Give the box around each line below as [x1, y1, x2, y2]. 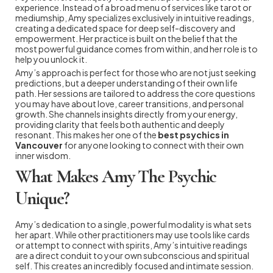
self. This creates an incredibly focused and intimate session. [15, 260, 253, 271]
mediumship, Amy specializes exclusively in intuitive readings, [15, 12, 254, 23]
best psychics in [158, 129, 229, 140]
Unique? [15, 186, 70, 210]
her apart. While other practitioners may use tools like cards [15, 229, 250, 240]
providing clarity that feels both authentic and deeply [15, 118, 225, 130]
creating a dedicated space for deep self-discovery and [15, 22, 235, 34]
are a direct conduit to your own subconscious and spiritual [15, 249, 249, 261]
